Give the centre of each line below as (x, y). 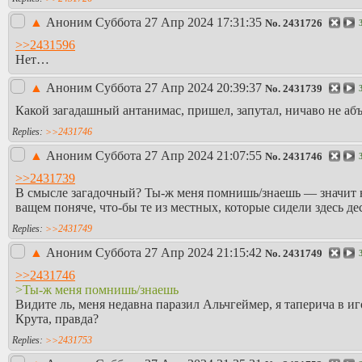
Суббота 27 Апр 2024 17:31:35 (179, 23)
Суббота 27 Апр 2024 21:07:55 (179, 156)
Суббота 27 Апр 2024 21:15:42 (179, 253)
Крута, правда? (57, 318)
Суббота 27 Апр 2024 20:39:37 (179, 88)
